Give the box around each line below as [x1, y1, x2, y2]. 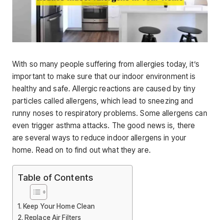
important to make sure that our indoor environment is [12, 72, 196, 81]
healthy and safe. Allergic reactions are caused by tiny [12, 84, 195, 93]
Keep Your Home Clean [23, 202, 95, 211]
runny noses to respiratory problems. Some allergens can [12, 109, 207, 118]
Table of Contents [18, 172, 93, 183]
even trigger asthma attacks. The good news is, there [12, 121, 195, 130]
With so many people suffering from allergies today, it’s [12, 59, 199, 69]
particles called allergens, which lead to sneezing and [12, 96, 193, 106]
